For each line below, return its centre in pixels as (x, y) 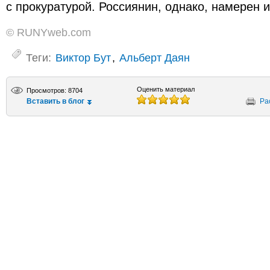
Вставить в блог (55, 101)
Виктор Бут (83, 58)
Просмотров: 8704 (55, 90)
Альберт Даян (155, 58)
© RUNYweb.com (49, 32)
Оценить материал (166, 89)
